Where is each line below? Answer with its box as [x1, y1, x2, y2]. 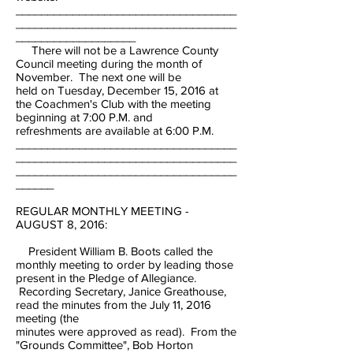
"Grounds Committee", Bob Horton [16, 338, 193, 351]
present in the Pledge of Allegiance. [16, 271, 196, 284]
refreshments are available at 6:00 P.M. [16, 124, 214, 137]
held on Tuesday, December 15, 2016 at [16, 84, 218, 97]
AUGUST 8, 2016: [16, 217, 107, 231]
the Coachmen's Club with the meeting [16, 97, 211, 110]
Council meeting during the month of [16, 57, 202, 70]
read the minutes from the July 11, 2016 [16, 298, 211, 311]
